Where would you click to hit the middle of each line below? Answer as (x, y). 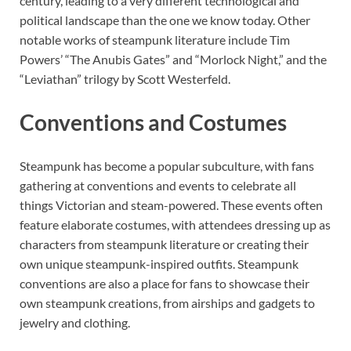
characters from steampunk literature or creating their (164, 244)
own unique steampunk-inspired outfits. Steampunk (159, 264)
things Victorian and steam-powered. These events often (171, 205)
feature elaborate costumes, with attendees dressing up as (175, 225)
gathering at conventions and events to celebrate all (158, 186)
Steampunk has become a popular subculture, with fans (167, 166)
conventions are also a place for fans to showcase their (165, 284)
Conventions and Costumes (153, 123)
